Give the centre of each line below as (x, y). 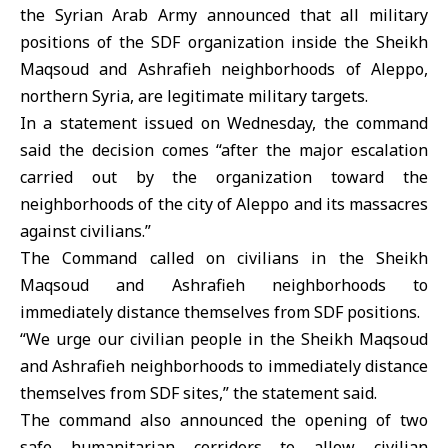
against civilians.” (85, 231)
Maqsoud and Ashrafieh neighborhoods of (195, 69)
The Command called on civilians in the (198, 258)
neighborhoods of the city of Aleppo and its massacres (224, 204)
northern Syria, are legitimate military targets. (194, 96)
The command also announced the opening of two (224, 420)
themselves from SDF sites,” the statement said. (198, 393)
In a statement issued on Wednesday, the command (224, 123)
